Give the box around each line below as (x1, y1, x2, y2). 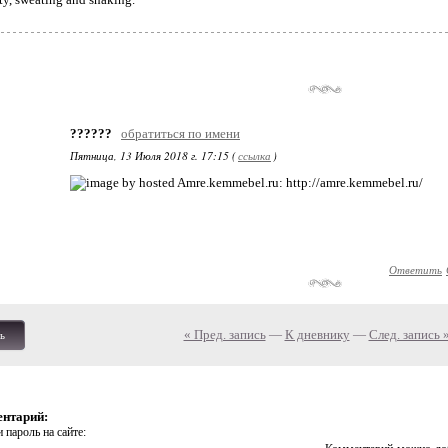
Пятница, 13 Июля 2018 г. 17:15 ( (70, 148, 236, 163)
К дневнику (284, 327, 350, 342)
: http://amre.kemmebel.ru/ (279, 175, 423, 190)
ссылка (238, 148, 271, 163)
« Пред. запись (183, 327, 266, 342)
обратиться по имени (121, 126, 240, 141)
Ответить (389, 262, 442, 277)
